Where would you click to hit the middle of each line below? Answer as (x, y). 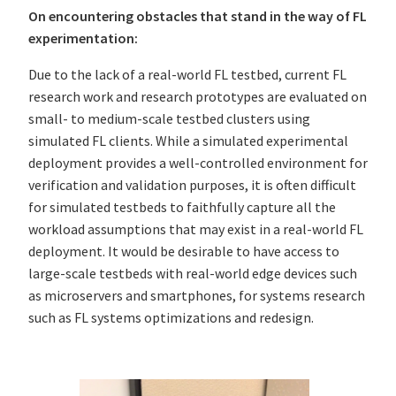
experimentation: (84, 38)
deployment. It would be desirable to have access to (184, 251)
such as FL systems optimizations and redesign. (172, 318)
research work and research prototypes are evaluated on (198, 97)
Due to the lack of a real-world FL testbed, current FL (187, 75)
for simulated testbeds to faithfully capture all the (182, 207)
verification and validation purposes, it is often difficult (192, 185)
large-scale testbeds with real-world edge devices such (193, 274)
